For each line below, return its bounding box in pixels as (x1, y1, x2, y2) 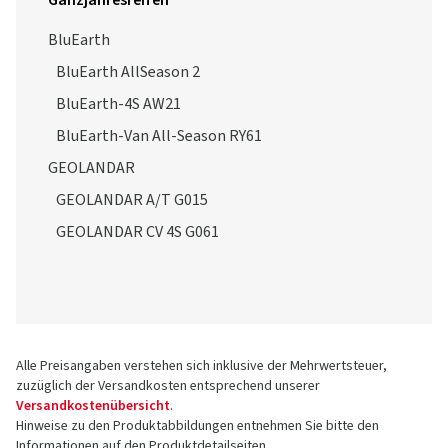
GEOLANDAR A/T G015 (56, 189, 208, 211)
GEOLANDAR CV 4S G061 (56, 221, 219, 243)
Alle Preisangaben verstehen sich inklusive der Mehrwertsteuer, (16, 356, 387, 376)
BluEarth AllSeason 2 (56, 61, 200, 83)
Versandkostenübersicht (16, 396, 170, 416)
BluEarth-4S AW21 (56, 93, 181, 115)
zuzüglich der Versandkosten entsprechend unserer (16, 376, 320, 396)
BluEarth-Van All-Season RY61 (56, 125, 262, 147)
